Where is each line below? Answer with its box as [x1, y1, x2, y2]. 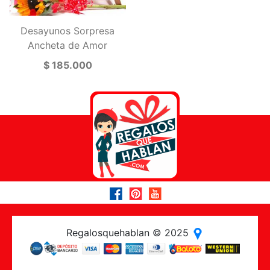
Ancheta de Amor [28, 39, 107, 51]
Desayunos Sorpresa [20, 24, 115, 37]
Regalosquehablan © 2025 [66, 227, 192, 239]
